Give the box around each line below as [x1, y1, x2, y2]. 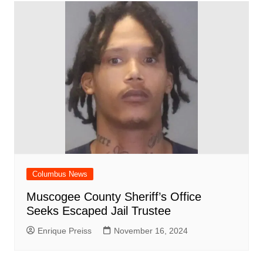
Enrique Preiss [37, 225, 92, 235]
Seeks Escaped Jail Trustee [26, 204, 171, 217]
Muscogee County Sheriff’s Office [26, 190, 201, 203]
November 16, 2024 [113, 225, 188, 235]
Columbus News [32, 169, 87, 178]
